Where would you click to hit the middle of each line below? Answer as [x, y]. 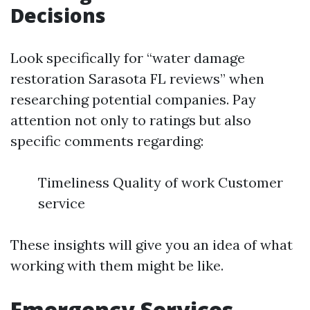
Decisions [58, 16]
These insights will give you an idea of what [152, 245]
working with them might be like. [117, 266]
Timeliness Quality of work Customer [161, 183]
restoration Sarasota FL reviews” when [137, 79]
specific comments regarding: [107, 141]
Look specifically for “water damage [128, 58]
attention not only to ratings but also [131, 120]
